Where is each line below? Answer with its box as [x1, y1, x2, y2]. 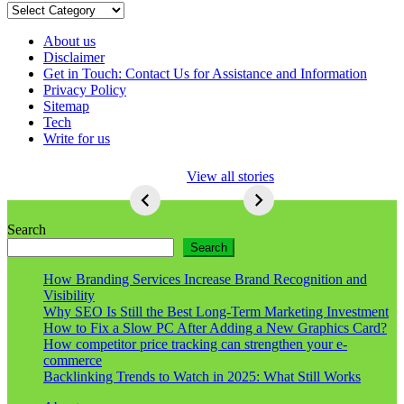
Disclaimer [43, 49, 105, 65]
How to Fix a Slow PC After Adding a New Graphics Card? [43, 319, 387, 335]
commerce [43, 352, 102, 368]
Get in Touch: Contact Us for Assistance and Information [43, 65, 367, 81]
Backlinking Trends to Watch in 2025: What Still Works [43, 368, 361, 384]
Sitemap [43, 97, 89, 114]
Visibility [43, 287, 95, 303]
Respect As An [139, 170, 241, 189]
